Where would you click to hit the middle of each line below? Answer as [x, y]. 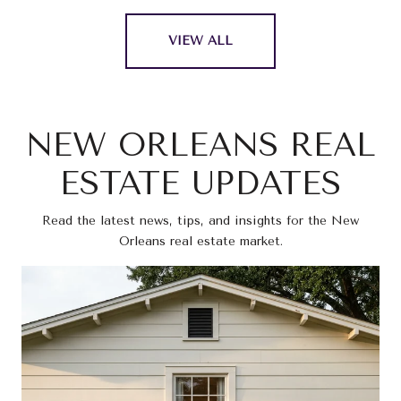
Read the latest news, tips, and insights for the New [200, 221]
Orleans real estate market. [200, 242]
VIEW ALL [200, 41]
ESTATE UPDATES [200, 184]
